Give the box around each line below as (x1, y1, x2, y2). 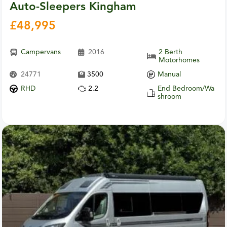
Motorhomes (159, 57, 200, 64)
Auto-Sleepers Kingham (9, 2, 136, 13)
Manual (158, 71, 181, 79)
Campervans (20, 49, 61, 56)
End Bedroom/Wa (158, 85, 215, 93)
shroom (158, 93, 182, 101)
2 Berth (159, 49, 183, 56)
